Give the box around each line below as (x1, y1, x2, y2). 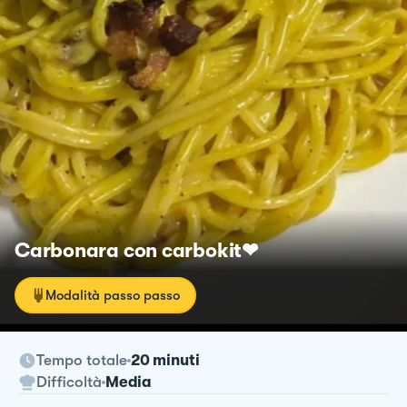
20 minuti (131, 351, 200, 369)
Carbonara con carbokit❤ (15, 238, 258, 262)
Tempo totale (36, 351, 127, 369)
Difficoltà (36, 372, 102, 391)
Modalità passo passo (45, 286, 180, 303)
